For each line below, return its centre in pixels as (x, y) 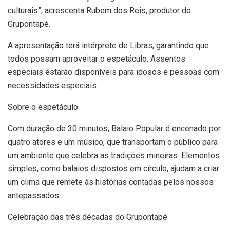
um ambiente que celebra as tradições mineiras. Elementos (114, 156)
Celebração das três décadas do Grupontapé (88, 217)
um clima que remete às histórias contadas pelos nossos (111, 182)
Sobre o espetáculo (43, 107)
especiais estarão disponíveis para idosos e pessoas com (113, 72)
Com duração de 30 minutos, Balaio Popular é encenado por (114, 129)
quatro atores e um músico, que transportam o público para (113, 142)
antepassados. (34, 196)
